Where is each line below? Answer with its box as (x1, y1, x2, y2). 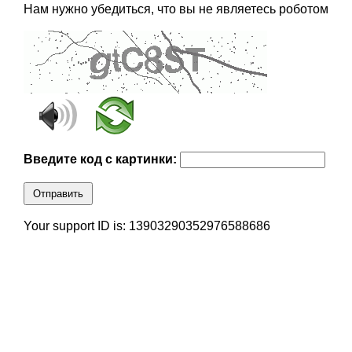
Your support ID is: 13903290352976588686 (23, 219, 270, 233)
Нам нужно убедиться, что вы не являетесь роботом (23, 2, 328, 16)
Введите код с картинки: (23, 152, 180, 167)
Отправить (32, 188, 83, 200)
